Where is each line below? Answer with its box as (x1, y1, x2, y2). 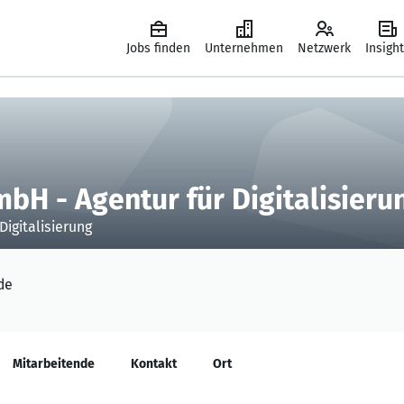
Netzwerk (298, 41, 351, 56)
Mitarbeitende (13, 356, 95, 372)
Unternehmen (205, 41, 283, 56)
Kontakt (131, 356, 177, 372)
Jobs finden (126, 41, 190, 56)
